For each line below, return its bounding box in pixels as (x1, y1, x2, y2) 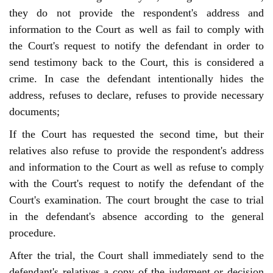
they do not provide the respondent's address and (9, 7, 264, 19)
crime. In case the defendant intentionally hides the (9, 73, 264, 85)
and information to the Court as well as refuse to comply (9, 161, 264, 174)
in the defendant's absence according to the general (9, 210, 264, 223)
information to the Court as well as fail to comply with (9, 23, 264, 36)
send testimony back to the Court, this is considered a (9, 56, 264, 69)
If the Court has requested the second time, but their (9, 128, 264, 141)
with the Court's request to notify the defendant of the (9, 177, 264, 190)
